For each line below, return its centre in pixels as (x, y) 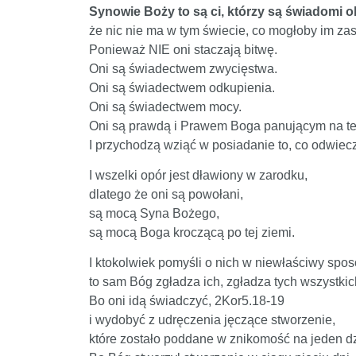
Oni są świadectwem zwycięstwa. (183, 68)
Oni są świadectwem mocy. (165, 106)
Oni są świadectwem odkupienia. (182, 87)
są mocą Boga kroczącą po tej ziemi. (192, 232)
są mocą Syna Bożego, (154, 213)
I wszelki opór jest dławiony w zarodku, (198, 175)
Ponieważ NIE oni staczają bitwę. (183, 49)
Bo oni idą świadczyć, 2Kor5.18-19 (187, 301)
